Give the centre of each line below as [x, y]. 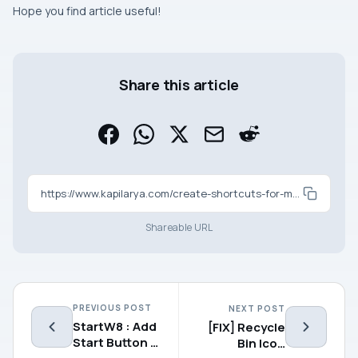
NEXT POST [257, 308]
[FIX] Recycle [247, 327]
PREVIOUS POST [112, 308]
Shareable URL [179, 228]
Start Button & [115, 343]
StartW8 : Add [115, 327]
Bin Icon [261, 343]
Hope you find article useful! [87, 11]
